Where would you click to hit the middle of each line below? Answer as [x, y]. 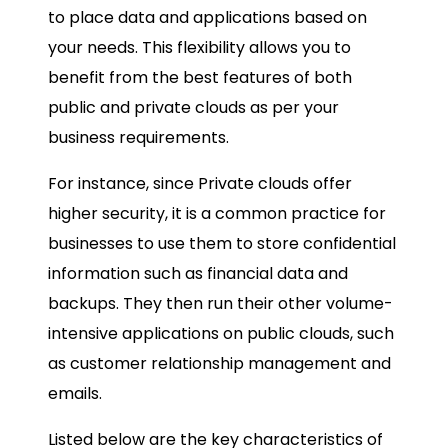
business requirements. [138, 138]
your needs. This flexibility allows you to [199, 48]
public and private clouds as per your [193, 108]
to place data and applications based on [207, 18]
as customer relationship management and [219, 364]
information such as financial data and [198, 274]
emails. [75, 394]
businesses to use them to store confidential [222, 244]
